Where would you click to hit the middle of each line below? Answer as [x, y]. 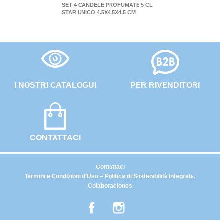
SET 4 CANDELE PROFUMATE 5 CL [107, 5]
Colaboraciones [110, 186]
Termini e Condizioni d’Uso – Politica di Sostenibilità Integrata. [110, 177]
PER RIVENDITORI [165, 85]
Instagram [142, 204]
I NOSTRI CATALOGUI [55, 85]
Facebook [115, 204]
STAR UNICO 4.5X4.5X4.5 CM [99, 12]
